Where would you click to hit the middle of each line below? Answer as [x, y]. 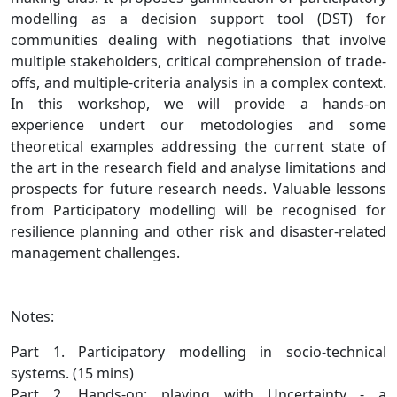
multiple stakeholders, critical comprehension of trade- [198, 61]
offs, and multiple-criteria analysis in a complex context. [198, 82]
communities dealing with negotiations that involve [198, 40]
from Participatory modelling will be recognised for [198, 210]
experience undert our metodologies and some [198, 125]
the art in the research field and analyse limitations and [198, 167]
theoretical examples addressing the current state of [198, 146]
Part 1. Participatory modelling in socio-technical [198, 352]
